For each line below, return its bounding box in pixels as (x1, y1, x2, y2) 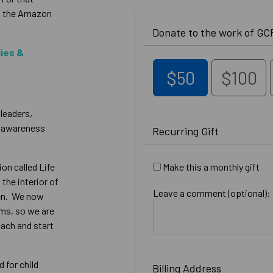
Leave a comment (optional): (153, 187, 271, 199)
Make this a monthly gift (163, 161, 260, 172)
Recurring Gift (152, 124, 219, 138)
